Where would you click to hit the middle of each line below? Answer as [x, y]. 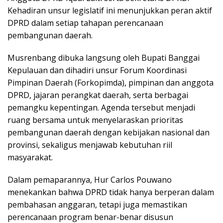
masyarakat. [30, 158]
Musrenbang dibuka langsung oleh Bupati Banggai [104, 58]
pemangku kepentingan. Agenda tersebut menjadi [101, 108]
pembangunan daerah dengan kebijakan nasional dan [109, 133]
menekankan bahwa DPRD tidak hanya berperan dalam [111, 192]
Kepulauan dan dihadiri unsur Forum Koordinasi [97, 70]
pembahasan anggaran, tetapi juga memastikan [97, 205]
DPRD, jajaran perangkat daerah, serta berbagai [98, 95]
